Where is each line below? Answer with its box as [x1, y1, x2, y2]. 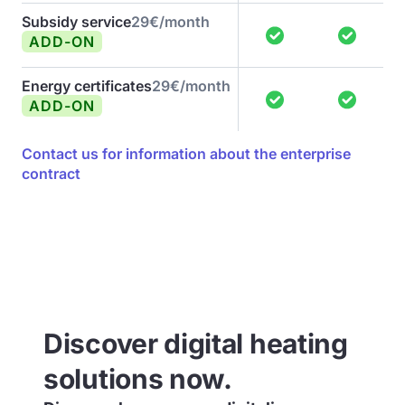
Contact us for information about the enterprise [22, 145, 351, 163]
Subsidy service [22, 13, 131, 31]
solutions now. [43, 363, 232, 395]
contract [22, 165, 80, 183]
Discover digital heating [43, 327, 348, 360]
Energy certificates [22, 77, 152, 95]
